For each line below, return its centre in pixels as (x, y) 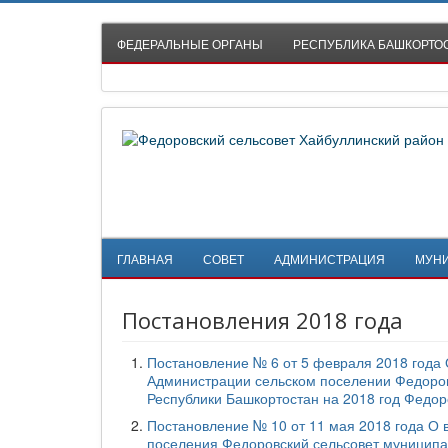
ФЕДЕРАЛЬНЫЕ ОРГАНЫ (190, 43)
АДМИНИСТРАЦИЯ (329, 258)
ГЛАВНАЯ (145, 258)
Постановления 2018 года (262, 320)
